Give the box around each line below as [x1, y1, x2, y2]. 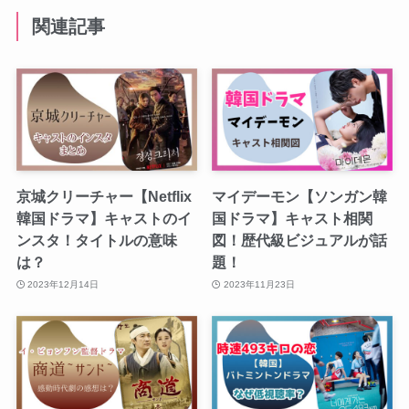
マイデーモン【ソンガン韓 [212, 188, 388, 204]
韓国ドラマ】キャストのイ [16, 210, 192, 226]
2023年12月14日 [27, 278, 100, 289]
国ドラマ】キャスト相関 [212, 210, 373, 226]
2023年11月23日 [223, 278, 295, 289]
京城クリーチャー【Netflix [16, 188, 192, 204]
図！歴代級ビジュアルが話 [212, 232, 388, 248]
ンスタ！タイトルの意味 [16, 232, 177, 248]
